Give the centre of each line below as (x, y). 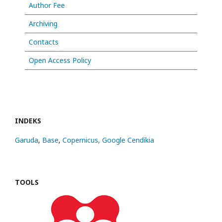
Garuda (27, 140)
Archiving (43, 24)
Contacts (44, 42)
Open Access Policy (60, 60)
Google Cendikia (128, 140)
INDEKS (28, 121)
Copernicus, (82, 140)
